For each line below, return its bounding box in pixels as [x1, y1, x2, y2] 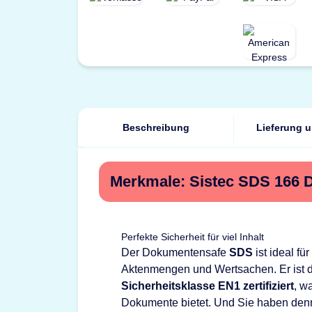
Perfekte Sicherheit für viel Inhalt [121, 231, 264, 242]
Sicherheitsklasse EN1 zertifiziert [121, 280, 294, 292]
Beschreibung [123, 122, 189, 133]
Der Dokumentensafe [121, 247, 229, 258]
